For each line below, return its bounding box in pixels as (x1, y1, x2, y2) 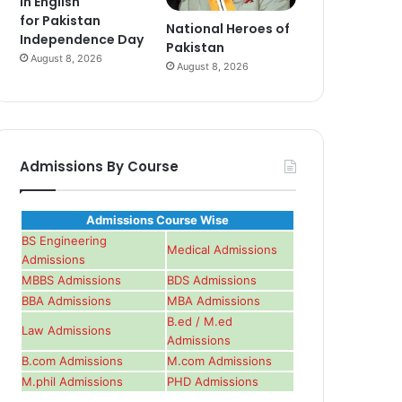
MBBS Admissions (22, 272, 122, 287)
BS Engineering (22, 232, 108, 248)
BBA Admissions (22, 293, 112, 308)
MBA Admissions (167, 293, 261, 308)
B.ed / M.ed (167, 313, 233, 328)
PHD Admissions (167, 373, 259, 389)
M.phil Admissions (22, 373, 124, 389)
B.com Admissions (22, 353, 124, 368)
